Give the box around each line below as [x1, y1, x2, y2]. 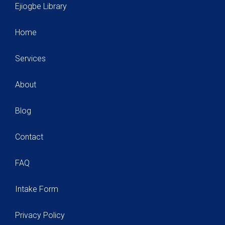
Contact [15, 132, 43, 142]
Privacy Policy [15, 210, 65, 220]
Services [15, 54, 46, 64]
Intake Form [15, 184, 58, 194]
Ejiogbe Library [15, 2, 67, 12]
